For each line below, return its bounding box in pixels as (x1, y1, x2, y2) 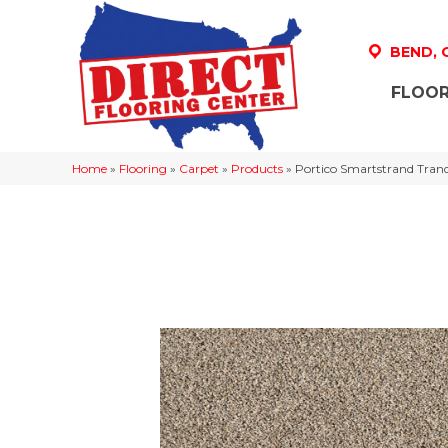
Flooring (119, 160, 167, 176)
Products (231, 160, 283, 176)
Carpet (179, 160, 219, 176)
